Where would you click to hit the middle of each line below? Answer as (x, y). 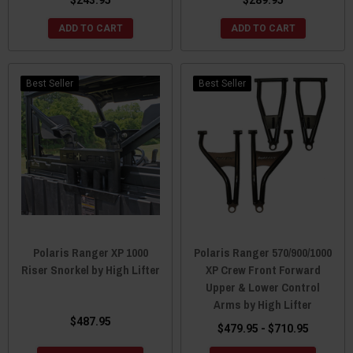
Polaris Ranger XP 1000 (90, 252)
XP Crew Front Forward (263, 269)
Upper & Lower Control (263, 287)
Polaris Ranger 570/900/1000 (263, 252)
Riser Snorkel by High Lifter (90, 269)
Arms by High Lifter (263, 304)
